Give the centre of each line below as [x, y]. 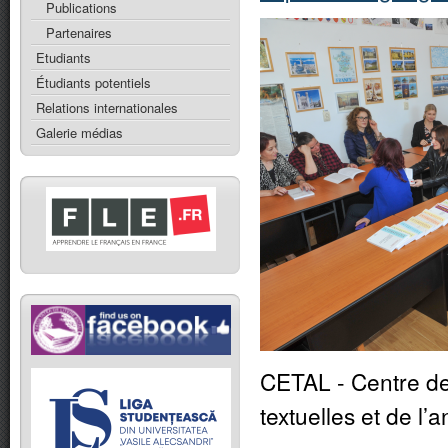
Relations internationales [107, 107]
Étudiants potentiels [93, 82]
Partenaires [79, 32]
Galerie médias [79, 132]
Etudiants [63, 57]
